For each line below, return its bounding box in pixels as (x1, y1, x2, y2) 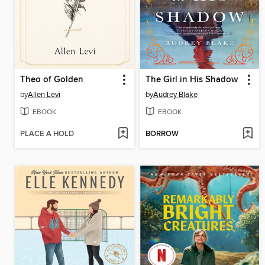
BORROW (145, 129, 179, 140)
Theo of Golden (20, 75, 83, 86)
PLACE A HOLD (20, 129, 74, 140)
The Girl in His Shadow (145, 75, 238, 86)
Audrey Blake (153, 90, 198, 100)
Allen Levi (28, 90, 60, 100)
